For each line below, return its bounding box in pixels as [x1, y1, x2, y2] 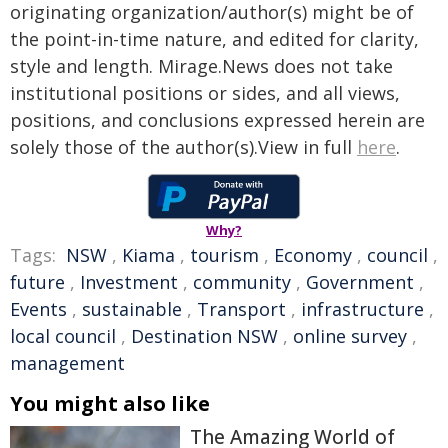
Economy [274, 243, 352, 267]
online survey [293, 324, 407, 348]
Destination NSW [131, 324, 278, 348]
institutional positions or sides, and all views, [10, 81, 400, 105]
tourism [190, 243, 259, 267]
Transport [197, 297, 286, 321]
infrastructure [301, 297, 424, 321]
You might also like [10, 390, 210, 417]
